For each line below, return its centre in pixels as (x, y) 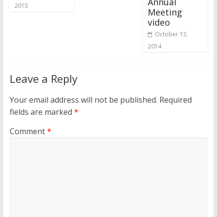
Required (175, 100)
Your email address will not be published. (83, 100)
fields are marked (42, 112)
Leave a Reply (43, 78)
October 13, (172, 34)
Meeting (165, 12)
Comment (28, 131)
